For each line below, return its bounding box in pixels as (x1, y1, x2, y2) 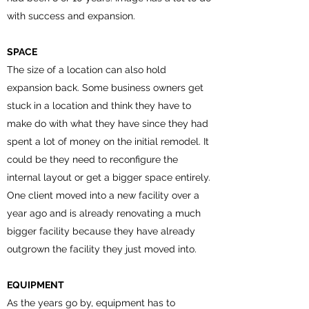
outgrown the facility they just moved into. (7, 243, 202, 255)
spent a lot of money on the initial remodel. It (7, 136, 209, 147)
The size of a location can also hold (7, 64, 166, 75)
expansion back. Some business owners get (7, 82, 203, 93)
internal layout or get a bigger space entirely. (7, 172, 210, 183)
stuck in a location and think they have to (7, 100, 191, 111)
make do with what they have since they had (7, 118, 208, 129)
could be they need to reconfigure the (7, 154, 178, 165)
